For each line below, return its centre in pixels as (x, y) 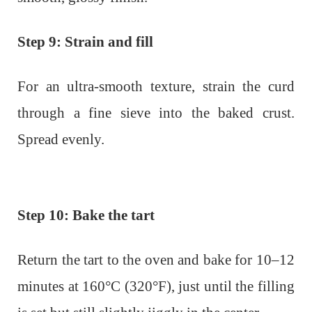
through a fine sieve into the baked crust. (156, 112)
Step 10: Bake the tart (86, 215)
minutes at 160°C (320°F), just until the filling (156, 286)
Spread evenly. (61, 139)
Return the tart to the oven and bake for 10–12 (156, 259)
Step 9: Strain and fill (85, 41)
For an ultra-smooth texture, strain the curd (156, 86)
